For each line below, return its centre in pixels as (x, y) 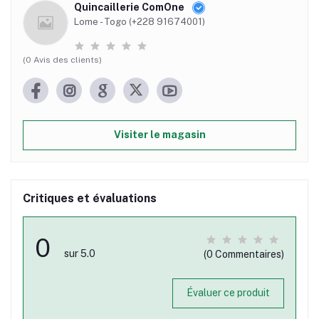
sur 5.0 (80, 253)
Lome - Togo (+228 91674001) (140, 21)
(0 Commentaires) (244, 254)
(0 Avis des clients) (62, 59)
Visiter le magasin (159, 135)
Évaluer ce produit (228, 293)
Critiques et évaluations (90, 198)
